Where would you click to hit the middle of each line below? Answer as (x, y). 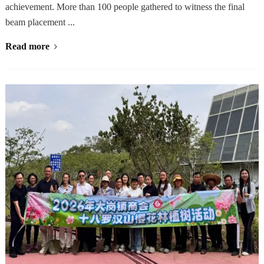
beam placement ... (40, 22)
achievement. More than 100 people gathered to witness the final (125, 7)
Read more (27, 47)
